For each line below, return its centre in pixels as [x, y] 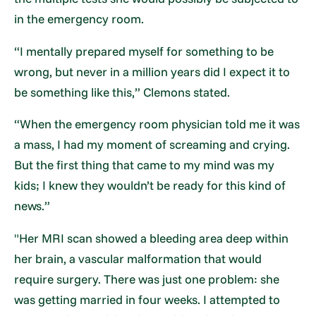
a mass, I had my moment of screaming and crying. [152, 145]
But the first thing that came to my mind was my [145, 165]
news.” [32, 206]
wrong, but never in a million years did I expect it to [152, 71]
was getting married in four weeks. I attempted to [147, 299]
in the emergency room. [79, 19]
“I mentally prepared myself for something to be [144, 51]
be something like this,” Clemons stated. [122, 92]
